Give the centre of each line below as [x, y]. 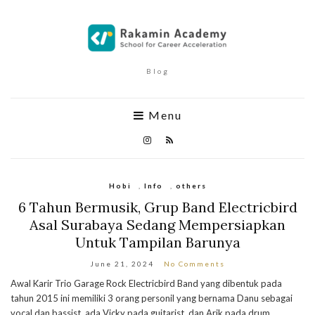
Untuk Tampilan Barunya [157, 242]
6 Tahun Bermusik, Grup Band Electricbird [157, 207]
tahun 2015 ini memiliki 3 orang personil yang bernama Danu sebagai [152, 298]
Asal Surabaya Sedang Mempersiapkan [157, 225]
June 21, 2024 [122, 264]
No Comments [194, 264]
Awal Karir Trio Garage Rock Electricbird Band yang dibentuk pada [146, 283]
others [191, 186]
